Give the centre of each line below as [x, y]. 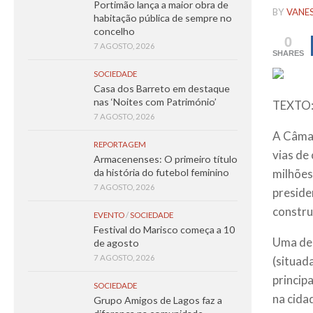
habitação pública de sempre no [163, 18]
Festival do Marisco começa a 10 [164, 230]
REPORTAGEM [120, 144]
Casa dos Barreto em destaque [162, 88]
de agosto [116, 243]
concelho [114, 31]
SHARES [288, 53]
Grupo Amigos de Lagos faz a [158, 300]
